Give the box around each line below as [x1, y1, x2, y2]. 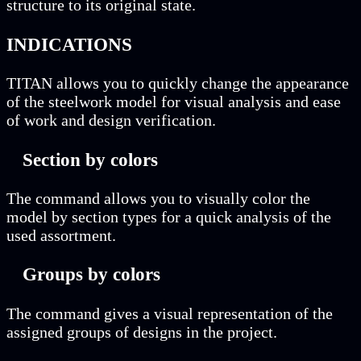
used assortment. [6, 226, 116, 245]
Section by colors [23, 148, 158, 170]
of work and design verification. [6, 111, 216, 130]
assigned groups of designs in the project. [6, 322, 277, 341]
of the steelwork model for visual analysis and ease [6, 93, 341, 111]
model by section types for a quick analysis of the [6, 208, 331, 226]
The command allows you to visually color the [6, 189, 310, 208]
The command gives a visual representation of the [6, 304, 333, 322]
